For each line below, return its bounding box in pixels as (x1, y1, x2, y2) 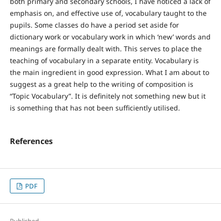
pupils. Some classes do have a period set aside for (9, 20, 179, 30)
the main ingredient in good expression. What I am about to (9, 67, 209, 77)
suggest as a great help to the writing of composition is (9, 79, 193, 89)
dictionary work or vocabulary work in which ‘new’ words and (9, 32, 211, 41)
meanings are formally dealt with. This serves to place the (9, 43, 202, 53)
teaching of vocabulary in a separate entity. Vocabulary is (9, 55, 199, 65)
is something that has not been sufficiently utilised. (9, 103, 180, 112)
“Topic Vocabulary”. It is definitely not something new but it (9, 91, 206, 101)
